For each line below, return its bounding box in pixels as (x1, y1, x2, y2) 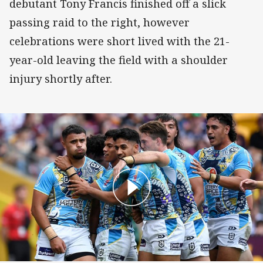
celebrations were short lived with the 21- (9, 33, 230, 48)
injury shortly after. (9, 71, 115, 86)
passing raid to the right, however (9, 15, 190, 29)
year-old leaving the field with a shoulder (9, 52, 228, 67)
